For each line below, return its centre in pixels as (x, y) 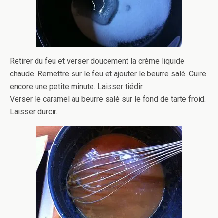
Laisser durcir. (34, 112)
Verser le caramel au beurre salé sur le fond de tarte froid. (108, 99)
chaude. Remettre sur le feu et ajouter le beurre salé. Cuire (108, 74)
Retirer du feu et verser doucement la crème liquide (97, 61)
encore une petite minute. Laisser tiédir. (77, 86)
